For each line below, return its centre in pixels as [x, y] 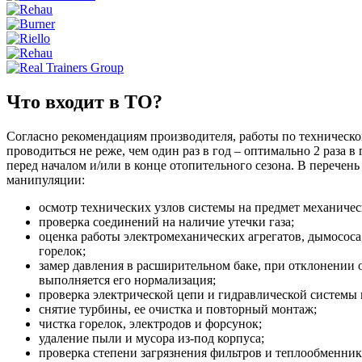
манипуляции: [46, 179]
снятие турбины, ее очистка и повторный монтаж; [178, 309]
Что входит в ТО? [84, 101]
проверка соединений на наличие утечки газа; [166, 221]
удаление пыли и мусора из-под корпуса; [152, 338]
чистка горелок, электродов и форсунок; [150, 323]
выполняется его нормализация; [127, 280]
